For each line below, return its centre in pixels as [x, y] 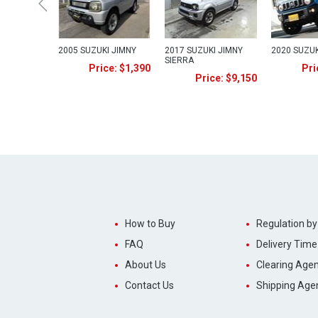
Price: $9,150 [226, 78]
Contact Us [149, 285]
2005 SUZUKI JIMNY [97, 50]
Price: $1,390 [120, 68]
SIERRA [179, 60]
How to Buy [150, 224]
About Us [145, 265]
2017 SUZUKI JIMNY [204, 50]
